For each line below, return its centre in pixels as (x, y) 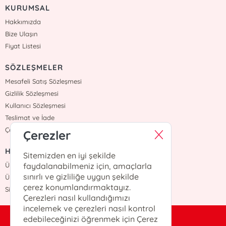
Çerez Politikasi (28, 129)
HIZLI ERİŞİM (31, 151)
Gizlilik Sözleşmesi (32, 93)
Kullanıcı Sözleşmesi (36, 105)
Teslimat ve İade (30, 117)
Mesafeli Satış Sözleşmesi (44, 81)
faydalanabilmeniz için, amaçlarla (88, 166)
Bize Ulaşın (22, 34)
